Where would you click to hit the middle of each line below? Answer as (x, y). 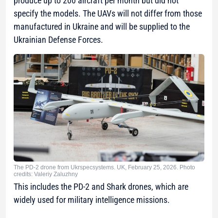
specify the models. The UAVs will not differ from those (108, 14)
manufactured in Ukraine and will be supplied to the (102, 27)
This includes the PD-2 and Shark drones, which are (101, 186)
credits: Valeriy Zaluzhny (46, 174)
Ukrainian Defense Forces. (58, 40)
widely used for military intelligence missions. (92, 200)
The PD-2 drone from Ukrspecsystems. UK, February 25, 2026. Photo (104, 167)
